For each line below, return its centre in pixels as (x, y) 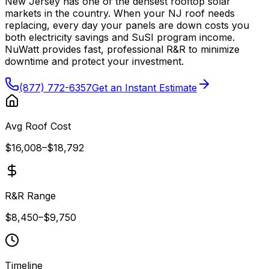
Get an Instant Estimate (144, 87)
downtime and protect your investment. (94, 61)
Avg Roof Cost (38, 126)
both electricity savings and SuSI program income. (120, 37)
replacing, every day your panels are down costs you (127, 25)
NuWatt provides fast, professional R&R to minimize (122, 49)
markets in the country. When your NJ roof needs (120, 13)
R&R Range (30, 195)
